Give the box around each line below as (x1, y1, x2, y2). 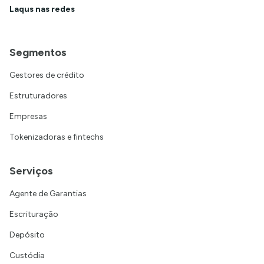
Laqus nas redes (9, 4, 75, 14)
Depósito (9, 230, 45, 240)
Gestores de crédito (9, 70, 84, 80)
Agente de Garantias (9, 189, 87, 199)
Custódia (9, 250, 45, 260)
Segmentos (9, 46, 67, 59)
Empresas (9, 111, 47, 121)
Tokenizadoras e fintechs (9, 132, 104, 142)
